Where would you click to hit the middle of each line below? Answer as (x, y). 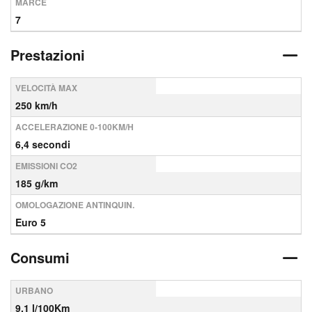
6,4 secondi (43, 144)
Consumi (40, 257)
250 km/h (37, 105)
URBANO (34, 290)
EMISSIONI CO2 (46, 166)
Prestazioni (48, 55)
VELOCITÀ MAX (46, 88)
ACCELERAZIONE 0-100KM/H (75, 127)
